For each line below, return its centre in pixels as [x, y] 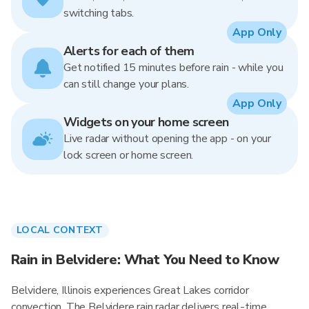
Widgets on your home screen [146, 122]
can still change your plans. [126, 84]
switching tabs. [99, 13]
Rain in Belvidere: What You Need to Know [145, 260]
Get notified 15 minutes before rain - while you [173, 68]
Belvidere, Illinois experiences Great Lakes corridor [130, 290]
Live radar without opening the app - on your [168, 139]
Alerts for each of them [129, 51]
